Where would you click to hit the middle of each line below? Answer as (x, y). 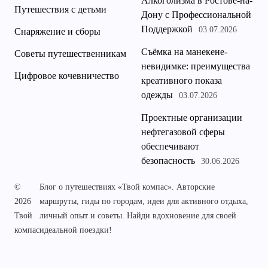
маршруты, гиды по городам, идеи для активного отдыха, (144, 202)
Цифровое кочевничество (67, 76)
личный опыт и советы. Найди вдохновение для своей (138, 216)
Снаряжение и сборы (57, 32)
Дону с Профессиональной (196, 15)
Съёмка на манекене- (184, 52)
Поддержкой (167, 29)
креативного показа (182, 81)
